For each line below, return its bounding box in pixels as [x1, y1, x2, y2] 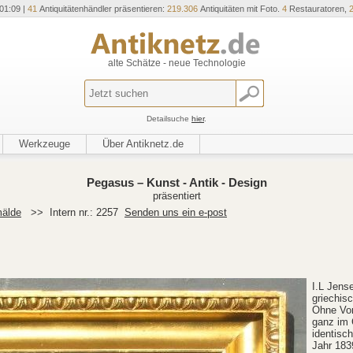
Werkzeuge [19, 138, 70, 150]
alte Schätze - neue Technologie [107, 58, 246, 69]
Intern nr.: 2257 [50, 206, 121, 218]
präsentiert [152, 190, 201, 202]
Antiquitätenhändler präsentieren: [37, 4, 167, 13]
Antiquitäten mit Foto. [198, 4, 282, 13]
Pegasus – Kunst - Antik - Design [86, 176, 267, 189]
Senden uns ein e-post [124, 206, 227, 218]
